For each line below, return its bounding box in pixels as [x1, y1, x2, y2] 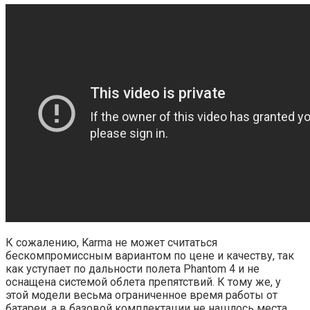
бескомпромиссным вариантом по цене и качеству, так [6, 249, 294, 263]
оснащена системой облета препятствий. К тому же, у [6, 275, 281, 289]
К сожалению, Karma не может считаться [6, 236, 217, 250]
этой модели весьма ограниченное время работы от [6, 289, 277, 302]
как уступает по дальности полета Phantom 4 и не [6, 262, 259, 276]
